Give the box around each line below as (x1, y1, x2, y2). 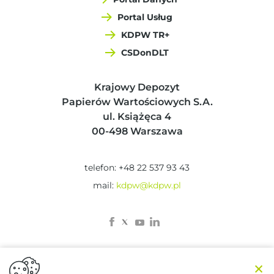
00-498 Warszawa (91, 125, 183, 137)
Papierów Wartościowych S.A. (61, 95, 213, 108)
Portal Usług (117, 11, 172, 23)
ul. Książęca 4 (103, 110, 171, 122)
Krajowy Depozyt (94, 81, 180, 93)
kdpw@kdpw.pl (116, 179, 181, 191)
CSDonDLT (121, 46, 169, 58)
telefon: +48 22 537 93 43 (84, 161, 190, 173)
